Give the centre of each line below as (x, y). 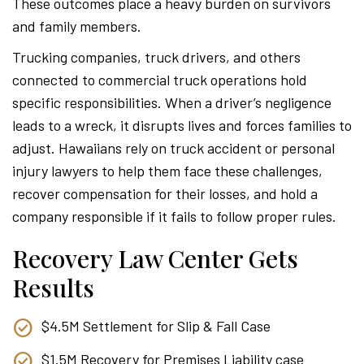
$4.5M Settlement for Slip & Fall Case (156, 326)
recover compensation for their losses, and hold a (165, 194)
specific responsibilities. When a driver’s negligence (172, 103)
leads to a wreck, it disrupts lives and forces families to (182, 126)
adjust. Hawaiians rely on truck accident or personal (173, 148)
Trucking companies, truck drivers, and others (156, 57)
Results (53, 288)
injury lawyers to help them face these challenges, (167, 171)
